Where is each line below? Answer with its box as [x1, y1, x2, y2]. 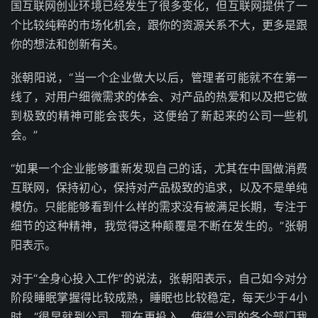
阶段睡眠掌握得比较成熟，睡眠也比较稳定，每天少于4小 [11, 290, 307, 305]
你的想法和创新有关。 [11, 37, 124, 52]
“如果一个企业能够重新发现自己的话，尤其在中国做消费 [11, 161, 307, 176]
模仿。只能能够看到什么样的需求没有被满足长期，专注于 [11, 199, 307, 214]
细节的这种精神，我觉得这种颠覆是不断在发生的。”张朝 [11, 219, 307, 234]
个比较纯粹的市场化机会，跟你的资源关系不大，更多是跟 [11, 18, 307, 33]
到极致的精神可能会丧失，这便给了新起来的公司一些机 [11, 109, 307, 124]
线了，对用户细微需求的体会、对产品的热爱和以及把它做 [11, 89, 307, 104]
